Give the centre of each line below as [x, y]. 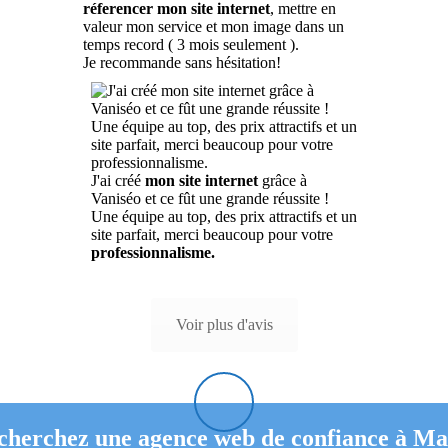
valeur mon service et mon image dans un [213, 26]
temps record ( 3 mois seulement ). [190, 44]
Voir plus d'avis [224, 324]
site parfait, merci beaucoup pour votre [212, 234]
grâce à [282, 180]
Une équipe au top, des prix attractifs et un [224, 216]
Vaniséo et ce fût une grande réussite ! [210, 198]
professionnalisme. [153, 252]
